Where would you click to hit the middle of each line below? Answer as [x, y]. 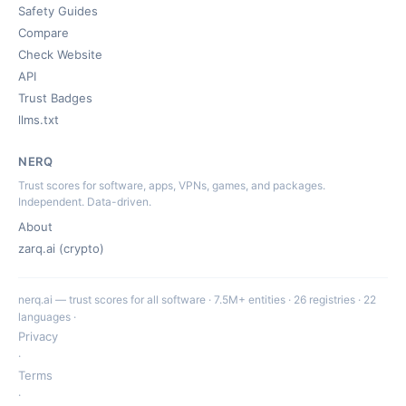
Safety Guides [58, 11]
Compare [43, 33]
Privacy [38, 336]
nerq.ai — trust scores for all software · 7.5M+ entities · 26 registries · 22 [197, 300]
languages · [47, 317]
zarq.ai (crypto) [61, 248]
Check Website [60, 54]
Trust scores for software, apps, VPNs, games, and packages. [172, 185]
